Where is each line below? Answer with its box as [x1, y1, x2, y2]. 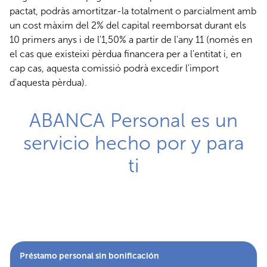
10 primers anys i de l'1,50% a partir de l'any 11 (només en [10, 34, 252, 46]
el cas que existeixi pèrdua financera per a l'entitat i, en [10, 48, 241, 60]
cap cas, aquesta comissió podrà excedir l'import [10, 63, 219, 74]
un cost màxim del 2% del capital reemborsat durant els [10, 20, 246, 32]
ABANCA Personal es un [29, 109, 238, 132]
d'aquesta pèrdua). [10, 77, 87, 89]
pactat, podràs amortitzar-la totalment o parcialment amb [10, 5, 256, 17]
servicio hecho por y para [23, 132, 244, 155]
